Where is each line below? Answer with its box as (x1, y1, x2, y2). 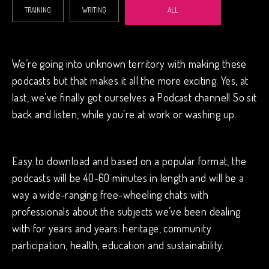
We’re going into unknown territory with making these (12, 57, 247, 70)
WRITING (82, 5, 106, 14)
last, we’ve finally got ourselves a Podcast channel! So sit (12, 91, 257, 104)
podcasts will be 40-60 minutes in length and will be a (12, 171, 244, 184)
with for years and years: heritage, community (12, 222, 211, 235)
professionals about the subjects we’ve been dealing (12, 205, 241, 218)
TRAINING (25, 5, 51, 14)
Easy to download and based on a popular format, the (12, 154, 247, 168)
